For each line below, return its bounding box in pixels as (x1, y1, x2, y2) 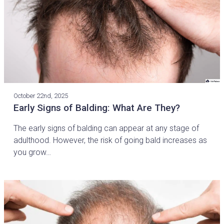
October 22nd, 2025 (13, 91, 68, 99)
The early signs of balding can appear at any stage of (13, 123, 199, 133)
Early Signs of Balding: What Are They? (13, 101, 180, 113)
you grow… (13, 147, 51, 157)
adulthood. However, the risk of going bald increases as (13, 135, 207, 145)
